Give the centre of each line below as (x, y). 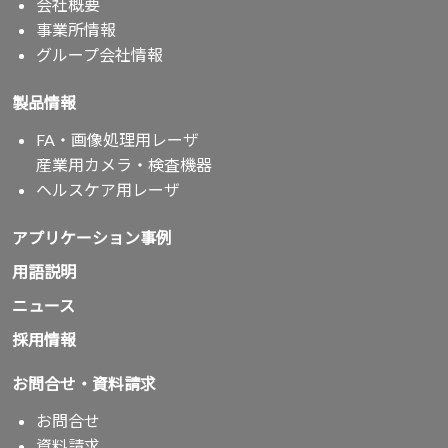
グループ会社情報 (99, 54)
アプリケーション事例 (92, 237)
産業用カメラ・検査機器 (124, 164)
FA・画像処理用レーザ (117, 139)
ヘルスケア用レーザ (108, 189)
